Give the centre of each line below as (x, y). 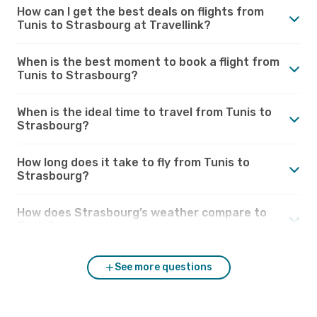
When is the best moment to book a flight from (148, 62)
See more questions (163, 267)
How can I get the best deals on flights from (140, 11)
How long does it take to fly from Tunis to (133, 162)
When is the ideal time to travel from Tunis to (144, 112)
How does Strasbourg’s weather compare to (142, 212)
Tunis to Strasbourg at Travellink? (114, 25)
